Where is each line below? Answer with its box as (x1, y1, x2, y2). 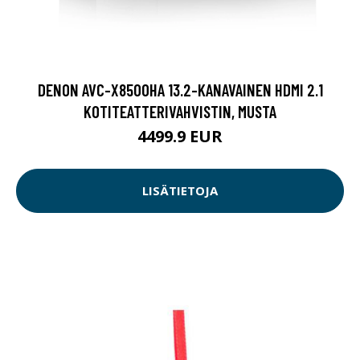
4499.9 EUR (137, 125, 223, 147)
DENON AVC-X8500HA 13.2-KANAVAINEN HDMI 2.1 (37, 79, 323, 100)
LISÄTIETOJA (142, 182, 218, 199)
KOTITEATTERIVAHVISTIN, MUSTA (84, 100, 276, 121)
